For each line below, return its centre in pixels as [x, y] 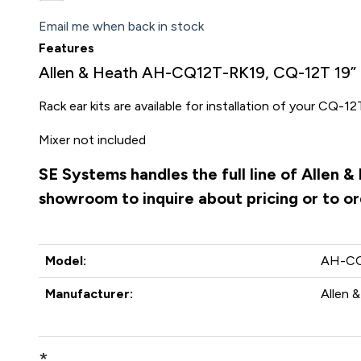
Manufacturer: [89, 294]
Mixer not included [93, 140]
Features [67, 48]
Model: [66, 261]
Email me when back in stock [122, 26]
